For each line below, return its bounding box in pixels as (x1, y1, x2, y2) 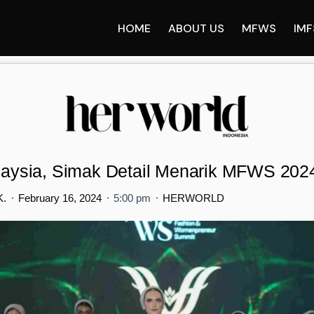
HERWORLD (163, 192, 224, 204)
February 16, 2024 (18, 192, 102, 204)
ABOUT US (168, 20, 224, 36)
